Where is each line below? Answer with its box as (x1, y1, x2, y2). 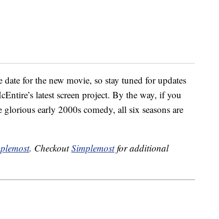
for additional (114, 142, 169, 154)
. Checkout (29, 142, 71, 154)
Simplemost (71, 142, 114, 154)
